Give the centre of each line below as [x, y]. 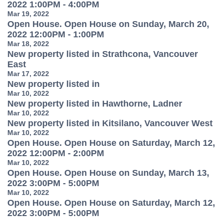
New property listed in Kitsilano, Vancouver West [110, 123]
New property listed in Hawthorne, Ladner [95, 104]
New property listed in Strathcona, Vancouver [103, 54]
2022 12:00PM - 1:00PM [56, 34]
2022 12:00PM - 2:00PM [56, 153]
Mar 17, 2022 [28, 74]
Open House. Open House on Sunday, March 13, [108, 173]
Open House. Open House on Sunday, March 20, [108, 24]
